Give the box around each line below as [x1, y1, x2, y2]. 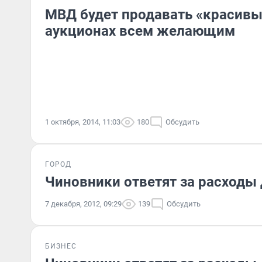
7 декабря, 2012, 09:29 [45, 199, 122, 208]
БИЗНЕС [45, 242, 77, 250]
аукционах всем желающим [45, 23, 235, 39]
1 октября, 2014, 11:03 [45, 118, 120, 126]
